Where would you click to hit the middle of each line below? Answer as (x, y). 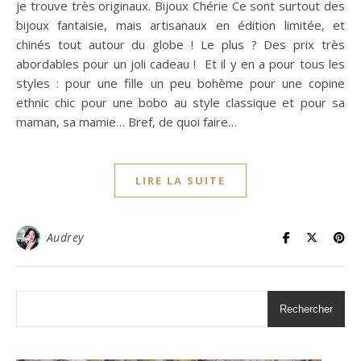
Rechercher (306, 309)
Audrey (65, 238)
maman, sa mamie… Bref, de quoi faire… (127, 122)
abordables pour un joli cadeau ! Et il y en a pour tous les (180, 64)
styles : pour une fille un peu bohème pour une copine (180, 83)
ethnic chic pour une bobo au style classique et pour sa (180, 103)
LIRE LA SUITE (180, 181)
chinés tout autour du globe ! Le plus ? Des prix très (180, 45)
